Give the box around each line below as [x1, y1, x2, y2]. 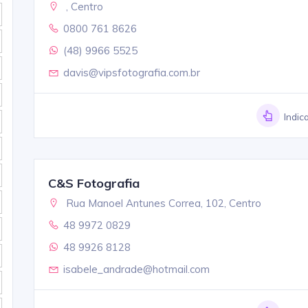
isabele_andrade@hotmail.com [63, 262, 210, 276]
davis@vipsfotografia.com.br [63, 65, 200, 79]
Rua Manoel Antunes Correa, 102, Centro [63, 196, 261, 210]
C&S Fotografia [47, 175, 140, 191]
